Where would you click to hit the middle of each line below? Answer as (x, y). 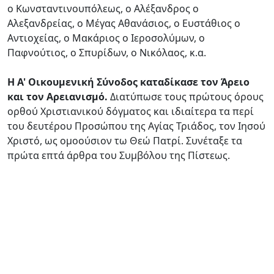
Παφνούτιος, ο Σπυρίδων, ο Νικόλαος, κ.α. (107, 52)
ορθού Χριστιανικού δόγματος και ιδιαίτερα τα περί (131, 111)
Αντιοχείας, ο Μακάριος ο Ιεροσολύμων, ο (106, 38)
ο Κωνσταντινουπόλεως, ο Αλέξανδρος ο (103, 8)
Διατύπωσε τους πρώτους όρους (186, 96)
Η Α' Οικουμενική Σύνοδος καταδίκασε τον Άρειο (128, 82)
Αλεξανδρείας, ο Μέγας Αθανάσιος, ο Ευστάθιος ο (124, 23)
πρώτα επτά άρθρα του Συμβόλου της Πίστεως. (119, 155)
